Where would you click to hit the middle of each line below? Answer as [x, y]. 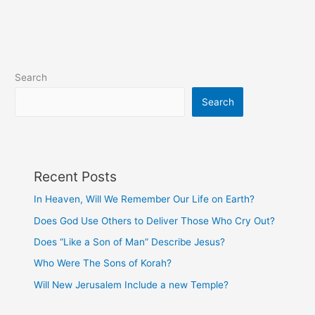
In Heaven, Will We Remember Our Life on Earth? [144, 199]
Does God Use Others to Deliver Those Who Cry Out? [155, 220]
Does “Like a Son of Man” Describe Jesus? [130, 242]
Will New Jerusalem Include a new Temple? [131, 284]
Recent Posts [76, 177]
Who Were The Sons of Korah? [103, 263]
